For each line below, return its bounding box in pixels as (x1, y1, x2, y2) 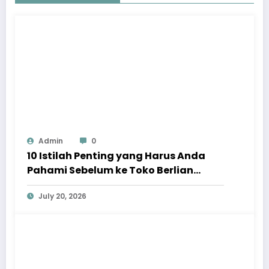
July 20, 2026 (38, 190, 86, 201)
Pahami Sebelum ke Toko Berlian (27, 163, 193, 177)
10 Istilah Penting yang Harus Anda (27, 148, 205, 163)
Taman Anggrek (27, 177, 111, 192)
